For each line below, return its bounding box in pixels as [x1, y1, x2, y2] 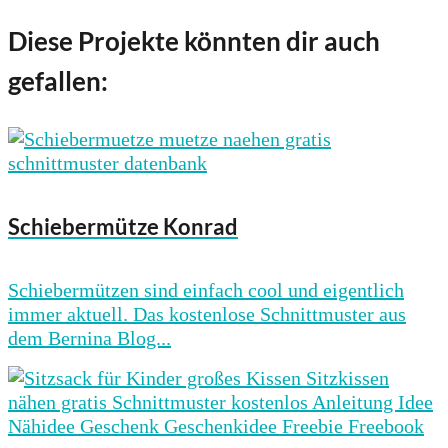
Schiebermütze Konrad [8, 212, 238, 240]
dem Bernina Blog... [8, 327, 171, 350]
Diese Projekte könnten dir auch [8, 24, 380, 57]
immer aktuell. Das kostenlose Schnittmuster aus [8, 303, 406, 326]
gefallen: [8, 64, 108, 97]
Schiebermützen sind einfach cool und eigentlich [8, 279, 404, 302]
